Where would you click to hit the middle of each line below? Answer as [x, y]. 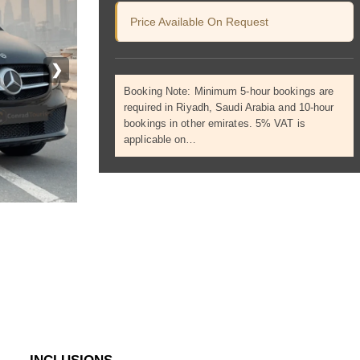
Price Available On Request [200, 21]
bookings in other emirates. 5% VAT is [215, 123]
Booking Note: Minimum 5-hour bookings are [229, 91]
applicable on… [160, 139]
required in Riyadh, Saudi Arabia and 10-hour [229, 107]
